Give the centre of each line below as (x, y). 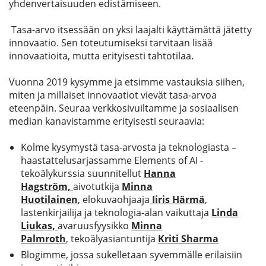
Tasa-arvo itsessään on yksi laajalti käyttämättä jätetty (132, 30)
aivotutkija (97, 186)
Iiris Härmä (178, 199)
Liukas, (39, 226)
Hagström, (47, 186)
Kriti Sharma (188, 239)
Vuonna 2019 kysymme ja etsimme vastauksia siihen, (127, 82)
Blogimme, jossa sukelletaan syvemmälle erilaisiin (132, 255)
